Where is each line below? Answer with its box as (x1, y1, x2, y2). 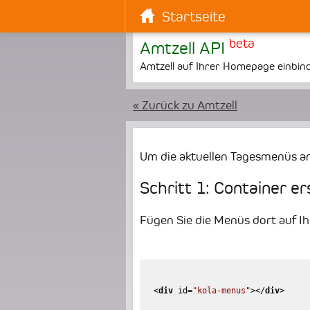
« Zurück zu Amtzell (133, 98, 237, 112)
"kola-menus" (192, 286, 250, 296)
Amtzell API (140, 38, 229, 58)
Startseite (162, 8, 226, 25)
